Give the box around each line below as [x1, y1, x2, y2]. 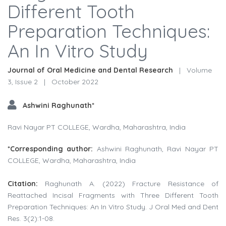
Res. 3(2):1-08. [8, 214, 54, 223]
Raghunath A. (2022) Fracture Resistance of [45, 179, 219, 189]
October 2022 [49, 77, 98, 87]
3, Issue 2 [8, 77, 40, 87]
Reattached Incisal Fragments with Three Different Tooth [8, 191, 218, 200]
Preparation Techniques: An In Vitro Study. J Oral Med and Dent [8, 202, 218, 212]
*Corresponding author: [8, 144, 93, 154]
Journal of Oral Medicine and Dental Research [8, 66, 173, 75]
